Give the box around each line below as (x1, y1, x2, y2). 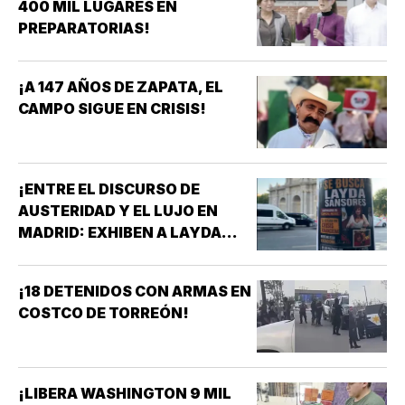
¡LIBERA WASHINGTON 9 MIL (18, 383, 231, 402)
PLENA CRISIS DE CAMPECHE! (18, 266, 238, 285)
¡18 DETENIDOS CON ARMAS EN (18, 281, 251, 300)
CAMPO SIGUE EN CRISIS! (18, 99, 206, 118)
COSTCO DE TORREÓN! (18, 303, 189, 322)
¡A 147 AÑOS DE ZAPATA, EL (18, 77, 223, 96)
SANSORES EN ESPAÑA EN (18, 244, 212, 263)
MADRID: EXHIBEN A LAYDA (18, 222, 221, 241)
